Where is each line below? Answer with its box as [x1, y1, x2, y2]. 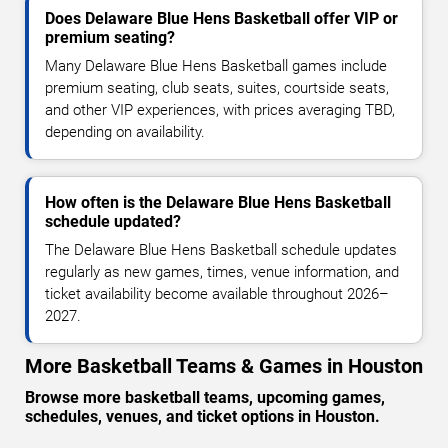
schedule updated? [45, 211, 181, 231]
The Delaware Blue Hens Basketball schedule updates [45, 240, 397, 259]
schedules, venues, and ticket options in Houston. [25, 406, 380, 426]
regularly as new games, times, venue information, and [45, 262, 399, 281]
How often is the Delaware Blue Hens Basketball [45, 192, 391, 212]
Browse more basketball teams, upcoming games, [25, 387, 385, 407]
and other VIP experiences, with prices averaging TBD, [45, 100, 395, 119]
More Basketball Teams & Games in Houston [25, 353, 423, 378]
